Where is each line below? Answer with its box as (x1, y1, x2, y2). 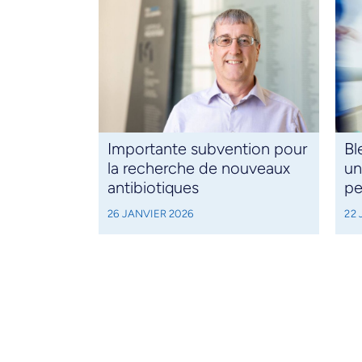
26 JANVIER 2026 (107, 207, 193, 221)
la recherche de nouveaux (107, 158, 290, 179)
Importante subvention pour (107, 139, 307, 159)
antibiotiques (107, 178, 199, 198)
